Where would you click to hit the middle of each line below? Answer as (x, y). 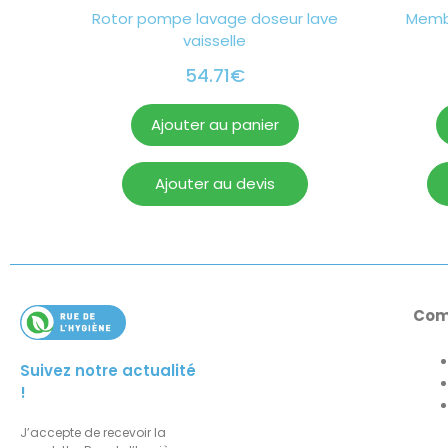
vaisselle (214, 41)
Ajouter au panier (214, 125)
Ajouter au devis (214, 184)
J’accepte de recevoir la (93, 432)
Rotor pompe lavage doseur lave (214, 19)
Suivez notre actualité (108, 370)
